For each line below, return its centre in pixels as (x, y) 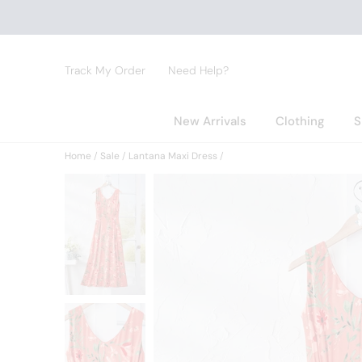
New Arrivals (210, 121)
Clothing (300, 121)
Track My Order (105, 70)
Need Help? (198, 70)
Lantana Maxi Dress (173, 156)
